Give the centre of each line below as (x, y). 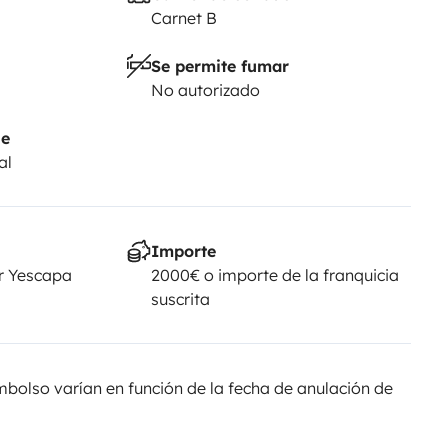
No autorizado (205, 89)
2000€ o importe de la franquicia (274, 274)
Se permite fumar (219, 65)
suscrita (180, 298)
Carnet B (183, 17)
